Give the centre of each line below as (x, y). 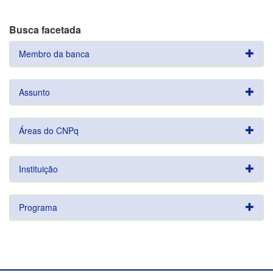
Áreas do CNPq (49, 130)
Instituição (38, 169)
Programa (38, 207)
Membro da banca (54, 54)
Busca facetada (45, 30)
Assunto (34, 92)
